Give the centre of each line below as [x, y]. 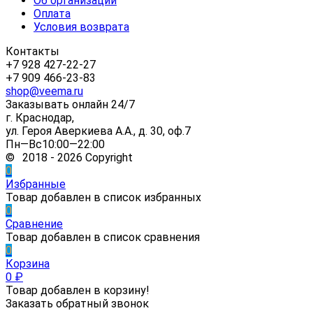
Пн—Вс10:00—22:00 [55, 144]
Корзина [28, 263]
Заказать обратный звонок [77, 303]
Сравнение [34, 224]
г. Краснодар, [40, 117]
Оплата [52, 13]
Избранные [36, 184]
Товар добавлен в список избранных [103, 197]
